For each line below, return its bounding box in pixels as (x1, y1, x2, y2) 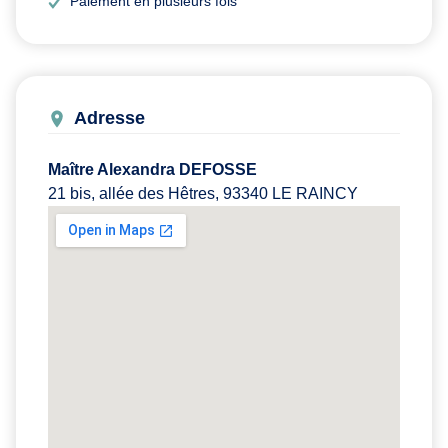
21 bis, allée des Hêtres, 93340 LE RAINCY (48, 185, 358, 203)
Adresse (74, 108, 145, 129)
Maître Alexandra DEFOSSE (48, 161, 257, 179)
